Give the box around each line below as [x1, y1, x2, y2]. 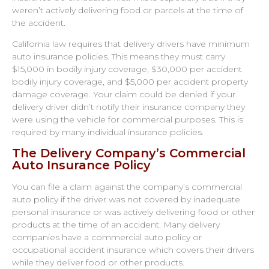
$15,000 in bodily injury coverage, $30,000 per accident [12, 64, 242, 75]
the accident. [12, 17, 65, 28]
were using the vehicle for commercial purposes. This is [12, 114, 243, 125]
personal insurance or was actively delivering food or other [12, 207, 255, 218]
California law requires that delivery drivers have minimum [12, 38, 250, 50]
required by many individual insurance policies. [12, 127, 204, 138]
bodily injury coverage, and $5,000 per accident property [12, 76, 248, 88]
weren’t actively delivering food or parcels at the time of [12, 4, 243, 16]
